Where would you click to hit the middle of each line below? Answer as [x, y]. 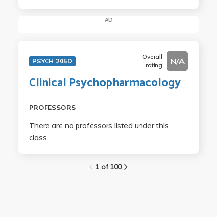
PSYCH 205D [52, 61]
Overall [153, 57]
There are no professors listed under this [99, 126]
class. [38, 137]
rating [154, 65]
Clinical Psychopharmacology [105, 83]
